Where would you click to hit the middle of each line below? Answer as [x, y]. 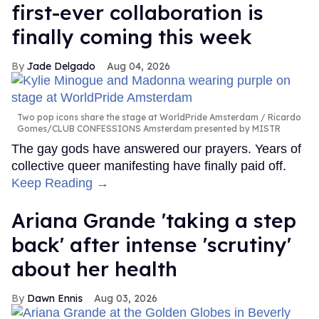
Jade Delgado [61, 66]
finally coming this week [132, 36]
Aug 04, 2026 [138, 66]
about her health [94, 268]
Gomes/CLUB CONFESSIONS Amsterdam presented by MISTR [149, 128]
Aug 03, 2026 [126, 298]
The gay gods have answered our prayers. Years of [156, 148]
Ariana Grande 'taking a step [154, 220]
